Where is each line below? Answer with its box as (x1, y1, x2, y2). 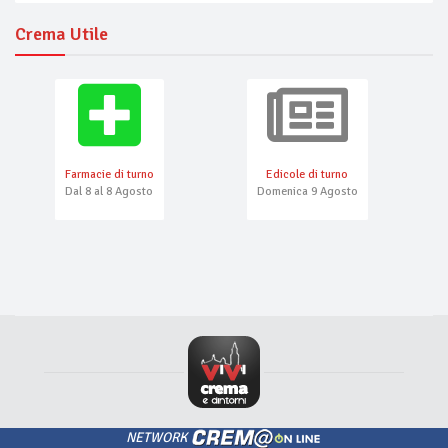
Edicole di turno (266, 167, 349, 183)
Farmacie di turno (64, 167, 154, 183)
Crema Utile (15, 23, 108, 46)
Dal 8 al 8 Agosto (65, 184, 154, 200)
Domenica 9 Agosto (256, 184, 358, 200)
